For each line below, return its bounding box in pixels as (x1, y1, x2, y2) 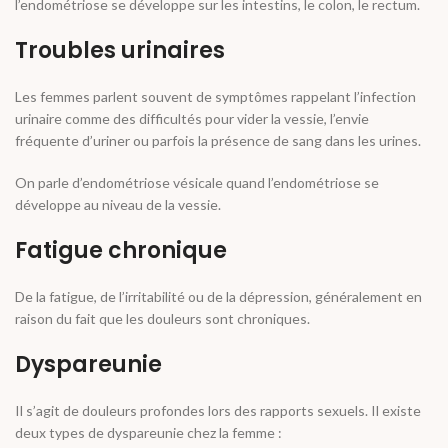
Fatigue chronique (15, 235, 227, 267)
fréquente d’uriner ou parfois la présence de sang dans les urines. (15, 132, 421, 150)
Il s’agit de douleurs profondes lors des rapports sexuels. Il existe (15, 402, 421, 420)
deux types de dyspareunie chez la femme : (15, 424, 282, 442)
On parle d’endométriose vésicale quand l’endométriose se (15, 174, 379, 192)
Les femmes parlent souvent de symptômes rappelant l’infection (15, 88, 416, 106)
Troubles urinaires (15, 35, 225, 67)
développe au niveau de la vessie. (15, 196, 221, 214)
